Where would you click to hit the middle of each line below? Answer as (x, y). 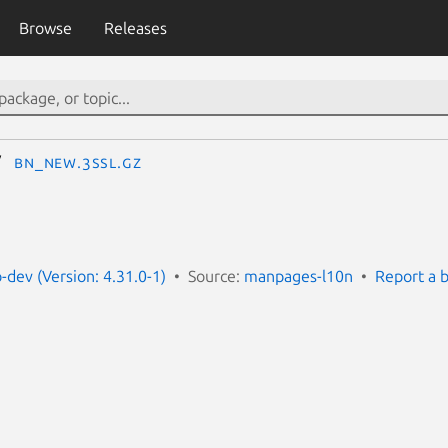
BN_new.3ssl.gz (78, 162)
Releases (135, 28)
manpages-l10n (298, 275)
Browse (45, 28)
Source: (216, 275)
